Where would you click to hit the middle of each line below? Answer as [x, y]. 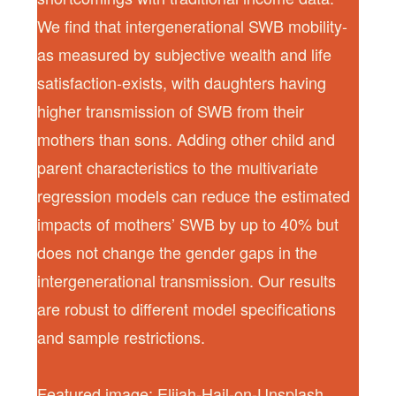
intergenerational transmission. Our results [187, 280]
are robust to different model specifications [187, 308]
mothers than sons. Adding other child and [187, 138]
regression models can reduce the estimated [194, 195]
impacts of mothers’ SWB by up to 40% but [188, 223]
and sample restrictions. [122, 336]
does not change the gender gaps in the [178, 251]
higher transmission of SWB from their [171, 110]
